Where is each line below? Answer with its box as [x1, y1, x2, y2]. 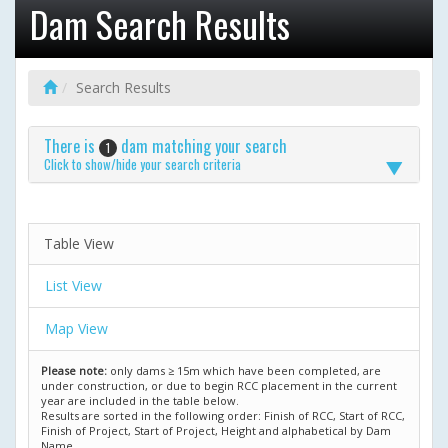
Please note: [41, 363, 107, 379]
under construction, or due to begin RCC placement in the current [41, 378, 397, 394]
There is [44, 134, 99, 158]
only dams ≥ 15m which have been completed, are [107, 363, 381, 379]
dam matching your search [117, 134, 287, 158]
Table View [44, 234, 114, 254]
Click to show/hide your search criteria [44, 154, 241, 175]
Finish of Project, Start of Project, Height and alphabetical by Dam [41, 423, 391, 439]
